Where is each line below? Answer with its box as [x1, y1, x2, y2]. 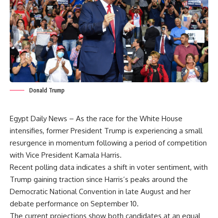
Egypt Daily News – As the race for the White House [10, 113, 182, 123]
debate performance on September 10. [10, 199, 139, 208]
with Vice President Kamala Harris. [10, 150, 122, 160]
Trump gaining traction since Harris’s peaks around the [10, 174, 188, 184]
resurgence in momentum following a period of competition [10, 138, 207, 147]
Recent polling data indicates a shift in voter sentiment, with [10, 162, 208, 172]
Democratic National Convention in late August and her [10, 186, 191, 196]
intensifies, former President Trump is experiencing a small [10, 126, 202, 135]
